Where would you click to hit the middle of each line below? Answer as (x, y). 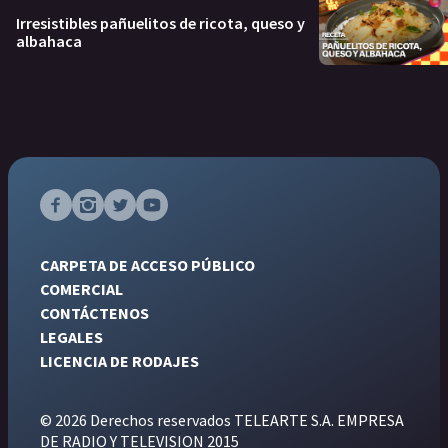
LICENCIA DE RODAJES (119, 360)
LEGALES (71, 336)
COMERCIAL (81, 288)
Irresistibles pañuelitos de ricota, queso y (160, 22)
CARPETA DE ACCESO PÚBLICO (147, 264)
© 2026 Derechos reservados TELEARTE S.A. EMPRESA (222, 420)
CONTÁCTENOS (94, 312)
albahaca (49, 40)
